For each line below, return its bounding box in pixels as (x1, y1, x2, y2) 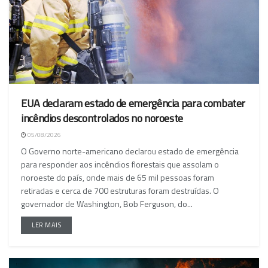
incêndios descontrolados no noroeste (21, 109, 184, 126)
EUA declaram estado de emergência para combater (21, 95, 246, 111)
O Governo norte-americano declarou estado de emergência (21, 144, 239, 157)
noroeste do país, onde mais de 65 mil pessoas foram (21, 170, 214, 184)
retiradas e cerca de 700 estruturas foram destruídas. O (21, 184, 219, 197)
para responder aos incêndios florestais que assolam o (21, 157, 219, 170)
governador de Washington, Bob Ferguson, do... (21, 197, 193, 210)
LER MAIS (32, 220, 62, 230)
